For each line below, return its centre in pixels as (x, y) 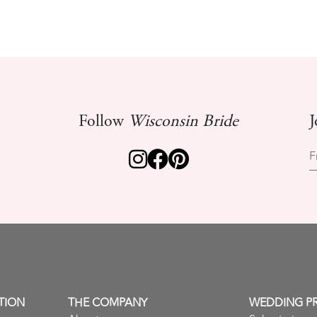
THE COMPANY (108, 303)
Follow (103, 122)
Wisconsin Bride (183, 122)
